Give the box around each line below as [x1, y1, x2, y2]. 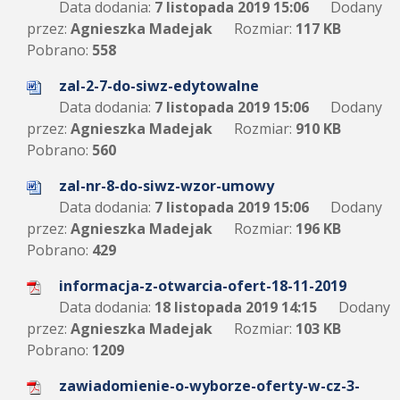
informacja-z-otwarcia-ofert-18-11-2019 [59, 276, 346, 296]
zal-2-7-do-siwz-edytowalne [59, 76, 259, 96]
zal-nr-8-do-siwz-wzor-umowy [59, 176, 274, 196]
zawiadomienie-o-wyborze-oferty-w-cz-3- [59, 376, 360, 396]
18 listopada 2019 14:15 [151, 297, 317, 317]
